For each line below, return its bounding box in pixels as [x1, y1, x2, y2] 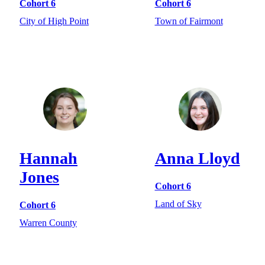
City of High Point [20, 15, 89, 26]
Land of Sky [154, 198, 202, 209]
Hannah [20, 149, 77, 168]
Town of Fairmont [154, 15, 223, 26]
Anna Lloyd [154, 149, 240, 168]
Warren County [20, 217, 77, 228]
